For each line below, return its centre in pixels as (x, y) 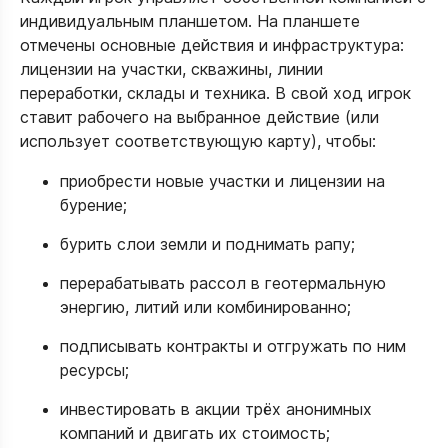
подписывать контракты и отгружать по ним (233, 346)
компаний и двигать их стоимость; (195, 433)
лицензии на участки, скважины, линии (171, 69)
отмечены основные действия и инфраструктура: (212, 45)
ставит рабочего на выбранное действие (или (199, 117)
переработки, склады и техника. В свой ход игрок (215, 93)
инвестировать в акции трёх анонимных (216, 409)
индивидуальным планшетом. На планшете (190, 21)
